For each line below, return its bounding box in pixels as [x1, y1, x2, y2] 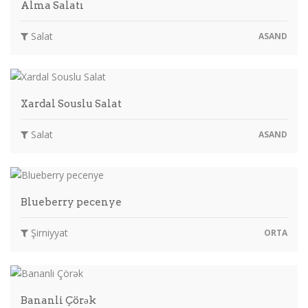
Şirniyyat [28, 225, 68, 239]
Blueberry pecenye [21, 195, 122, 208]
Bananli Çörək [21, 294, 96, 307]
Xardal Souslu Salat [21, 97, 122, 110]
